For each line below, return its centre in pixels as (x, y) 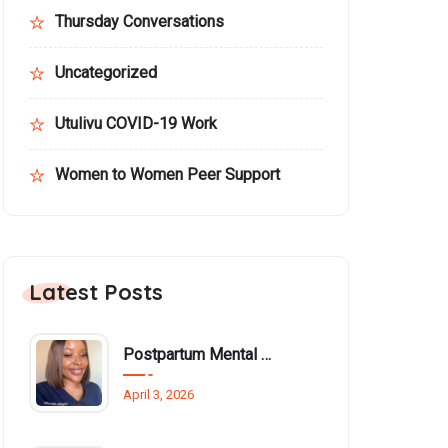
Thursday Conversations (139, 21)
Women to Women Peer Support (167, 174)
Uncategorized (106, 72)
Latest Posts (96, 292)
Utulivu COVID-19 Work (136, 123)
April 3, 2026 (158, 394)
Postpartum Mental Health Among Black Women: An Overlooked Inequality (192, 354)
